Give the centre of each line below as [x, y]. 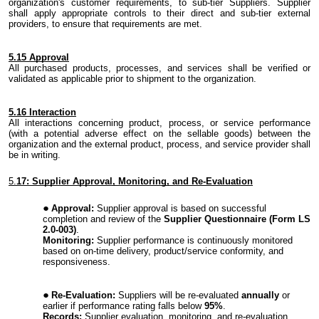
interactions [49, 123]
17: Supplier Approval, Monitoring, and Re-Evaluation [135, 181]
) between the [280, 134]
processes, [139, 68]
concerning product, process [137, 123]
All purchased [41, 68]
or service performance [257, 123]
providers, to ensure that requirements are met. [105, 24]
